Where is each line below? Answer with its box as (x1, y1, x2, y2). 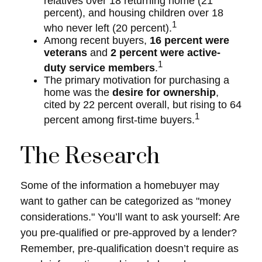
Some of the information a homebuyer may (20, 180, 219, 191)
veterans (44, 47, 87, 58)
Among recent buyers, (44, 35, 150, 46)
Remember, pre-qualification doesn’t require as (20, 243, 239, 254)
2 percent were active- (111, 47, 220, 58)
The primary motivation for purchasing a (44, 74, 229, 86)
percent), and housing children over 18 (44, 7, 223, 19)
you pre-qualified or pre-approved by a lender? (20, 227, 237, 239)
